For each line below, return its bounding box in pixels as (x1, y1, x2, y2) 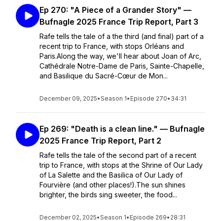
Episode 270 (130, 95, 167, 102)
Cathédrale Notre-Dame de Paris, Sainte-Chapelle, (39, 62, 204, 70)
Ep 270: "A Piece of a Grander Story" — (39, 5, 191, 15)
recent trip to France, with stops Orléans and (39, 42, 184, 50)
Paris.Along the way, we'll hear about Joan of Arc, (39, 52, 201, 60)
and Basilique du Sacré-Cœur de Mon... (39, 72, 168, 80)
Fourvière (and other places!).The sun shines (39, 181, 185, 189)
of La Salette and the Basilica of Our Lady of (39, 171, 183, 179)
